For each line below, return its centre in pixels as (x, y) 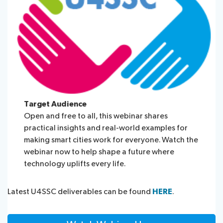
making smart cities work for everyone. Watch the (111, 140)
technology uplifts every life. (75, 164)
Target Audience (56, 104)
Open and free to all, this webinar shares (96, 116)
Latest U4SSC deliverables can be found (80, 192)
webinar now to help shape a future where (99, 152)
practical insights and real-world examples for (106, 128)
